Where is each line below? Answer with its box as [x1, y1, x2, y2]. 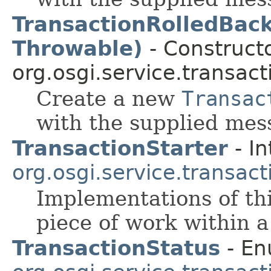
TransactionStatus [12, 235, 220, 260]
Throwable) [12, 36, 143, 60]
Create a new [36, 86, 181, 111]
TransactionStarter [12, 135, 228, 160]
